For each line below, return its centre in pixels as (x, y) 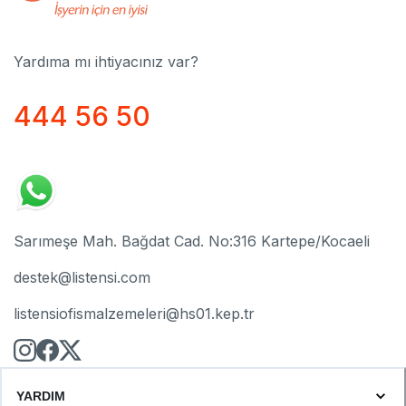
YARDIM (41, 396)
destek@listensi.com (82, 277)
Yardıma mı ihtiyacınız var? (106, 61)
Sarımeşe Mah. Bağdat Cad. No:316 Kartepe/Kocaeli (192, 241)
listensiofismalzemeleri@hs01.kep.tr (134, 313)
